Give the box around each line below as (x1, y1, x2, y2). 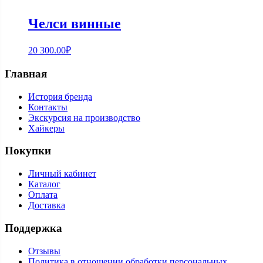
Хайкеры (28, 123, 65, 133)
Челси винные (28, 16, 121, 32)
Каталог (28, 179, 60, 190)
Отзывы (28, 245, 60, 256)
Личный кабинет (28, 168, 96, 179)
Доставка (28, 200, 65, 211)
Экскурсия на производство (28, 112, 140, 123)
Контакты (28, 102, 68, 112)
